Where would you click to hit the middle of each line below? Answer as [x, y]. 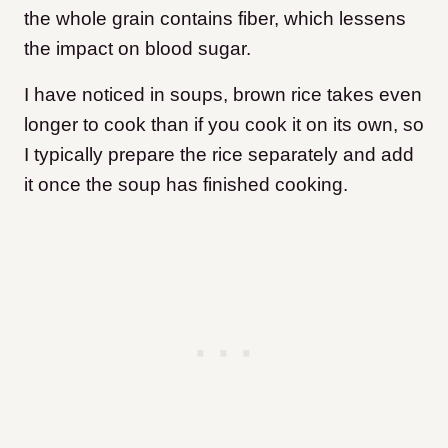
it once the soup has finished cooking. [186, 185]
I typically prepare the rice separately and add [219, 155]
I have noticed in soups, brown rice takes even [223, 95]
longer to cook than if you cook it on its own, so [224, 125]
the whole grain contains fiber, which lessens [215, 19]
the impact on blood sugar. [137, 49]
